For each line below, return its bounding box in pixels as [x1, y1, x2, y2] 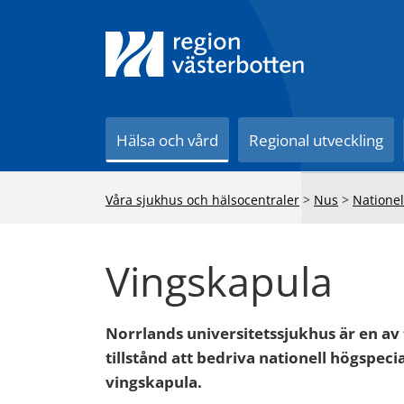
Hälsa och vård [116, 130, 219, 151]
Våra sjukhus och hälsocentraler [106, 191, 299, 208]
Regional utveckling [249, 130, 384, 151]
